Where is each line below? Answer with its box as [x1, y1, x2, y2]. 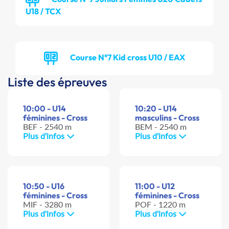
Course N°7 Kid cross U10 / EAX [70, 52, 185, 62]
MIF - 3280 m [23, 199, 72, 210]
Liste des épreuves [8, 74, 107, 90]
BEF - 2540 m [23, 122, 72, 132]
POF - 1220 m [135, 199, 186, 210]
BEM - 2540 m [135, 122, 187, 132]
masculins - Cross [135, 112, 199, 123]
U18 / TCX [26, 6, 61, 17]
